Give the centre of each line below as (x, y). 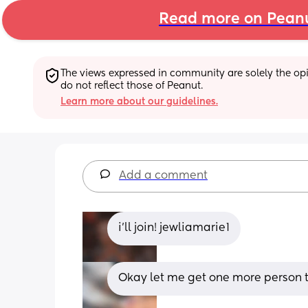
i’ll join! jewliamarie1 (174, 228)
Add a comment (163, 176)
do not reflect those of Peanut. (132, 86)
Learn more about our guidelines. (139, 101)
